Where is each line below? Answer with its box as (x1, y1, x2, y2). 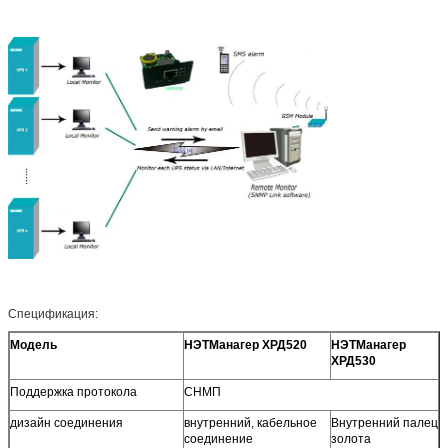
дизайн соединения (10, 415, 123, 430)
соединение (184, 431, 253, 446)
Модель (10, 337, 57, 352)
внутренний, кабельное (184, 415, 317, 430)
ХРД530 (331, 353, 376, 368)
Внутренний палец (331, 415, 438, 430)
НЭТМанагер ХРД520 (184, 337, 307, 352)
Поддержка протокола (10, 384, 137, 399)
